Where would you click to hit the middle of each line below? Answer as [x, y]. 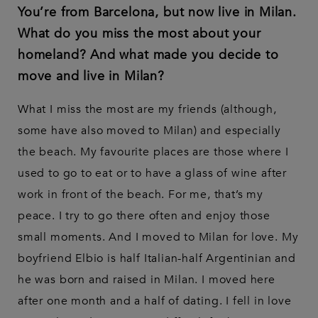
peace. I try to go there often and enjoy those [144, 216]
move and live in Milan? [91, 77]
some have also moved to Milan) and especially [149, 131]
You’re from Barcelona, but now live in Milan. [157, 13]
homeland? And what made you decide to [148, 55]
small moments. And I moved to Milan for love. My [158, 237]
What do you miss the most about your [139, 34]
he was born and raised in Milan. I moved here [147, 280]
